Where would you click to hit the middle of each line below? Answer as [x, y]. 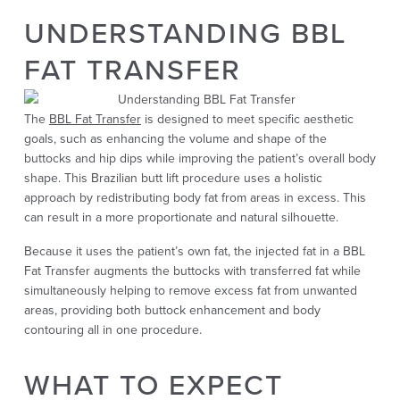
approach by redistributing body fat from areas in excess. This [195, 198]
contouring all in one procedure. [112, 330]
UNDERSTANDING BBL [185, 33]
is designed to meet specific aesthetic [247, 119]
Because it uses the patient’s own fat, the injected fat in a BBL [194, 251]
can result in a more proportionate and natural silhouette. [181, 217]
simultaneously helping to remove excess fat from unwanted [190, 291]
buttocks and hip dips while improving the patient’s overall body [200, 158]
